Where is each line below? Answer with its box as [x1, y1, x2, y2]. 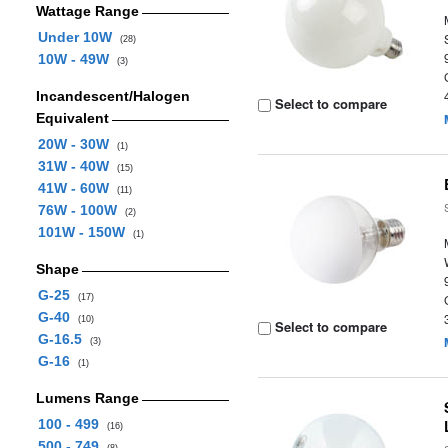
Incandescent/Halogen [35, 88, 190, 104]
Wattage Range [35, 3, 139, 19]
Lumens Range [35, 390, 139, 406]
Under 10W [37, 29, 120, 45]
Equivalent [35, 110, 109, 126]
